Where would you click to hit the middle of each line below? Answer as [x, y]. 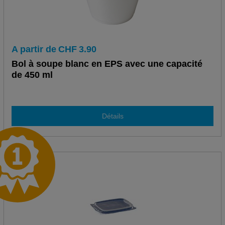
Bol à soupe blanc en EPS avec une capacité [107, 64]
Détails [113, 116]
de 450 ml [32, 75]
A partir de [34, 49]
